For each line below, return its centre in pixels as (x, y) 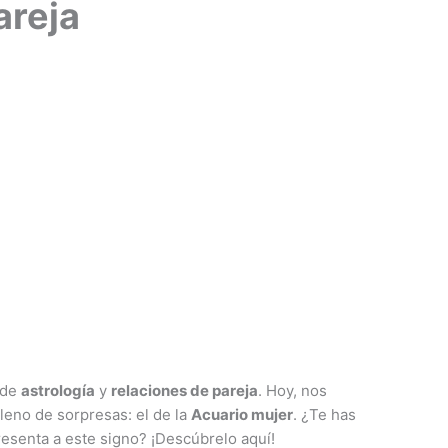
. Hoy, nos (293, 391)
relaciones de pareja (185, 391)
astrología (58, 391)
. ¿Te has (325, 415)
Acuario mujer (242, 415)
